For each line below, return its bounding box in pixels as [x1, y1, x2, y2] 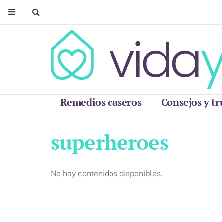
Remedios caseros [60, 95, 142, 109]
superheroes [51, 128, 168, 156]
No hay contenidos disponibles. [51, 169, 162, 178]
